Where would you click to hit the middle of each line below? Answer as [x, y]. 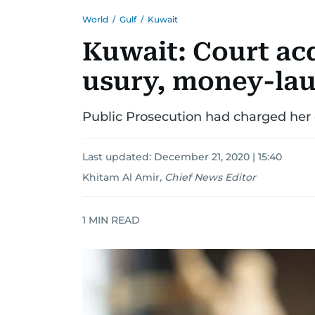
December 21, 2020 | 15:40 [218, 157]
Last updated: [118, 157]
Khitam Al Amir [121, 177]
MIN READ [113, 220]
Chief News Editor [210, 177]
